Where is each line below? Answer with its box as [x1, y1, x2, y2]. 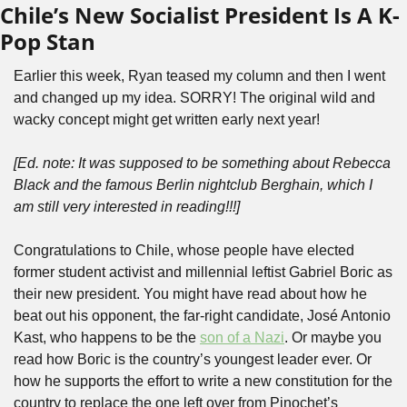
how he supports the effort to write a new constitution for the [14, 373, 392, 389]
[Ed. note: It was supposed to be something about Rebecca [14, 155, 391, 171]
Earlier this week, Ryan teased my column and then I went [14, 68, 385, 84]
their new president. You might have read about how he [14, 286, 367, 302]
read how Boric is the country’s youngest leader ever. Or [14, 352, 372, 367]
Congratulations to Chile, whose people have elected [14, 243, 354, 258]
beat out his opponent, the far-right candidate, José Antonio [14, 308, 391, 323]
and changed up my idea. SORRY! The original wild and [14, 90, 375, 105]
